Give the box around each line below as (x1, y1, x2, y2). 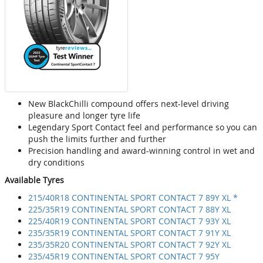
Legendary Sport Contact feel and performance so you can (28, 122, 257, 133)
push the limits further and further (28, 133, 166, 145)
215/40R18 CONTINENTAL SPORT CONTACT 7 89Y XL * (28, 192, 238, 204)
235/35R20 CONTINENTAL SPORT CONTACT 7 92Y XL (28, 239, 231, 251)
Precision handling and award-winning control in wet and (28, 145, 255, 157)
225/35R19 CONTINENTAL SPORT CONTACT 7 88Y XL (28, 204, 231, 215)
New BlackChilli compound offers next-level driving (28, 98, 229, 110)
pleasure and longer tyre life (28, 110, 140, 122)
